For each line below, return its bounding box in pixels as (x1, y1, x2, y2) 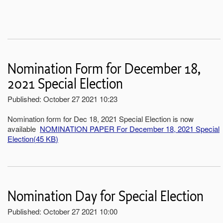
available (7, 123, 40, 134)
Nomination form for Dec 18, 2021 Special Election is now (7, 113, 194, 124)
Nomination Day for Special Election (7, 187, 204, 206)
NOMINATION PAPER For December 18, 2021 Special (40, 123, 220, 134)
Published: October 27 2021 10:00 (7, 206, 117, 217)
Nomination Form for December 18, (7, 60, 201, 78)
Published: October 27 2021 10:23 (7, 93, 117, 104)
